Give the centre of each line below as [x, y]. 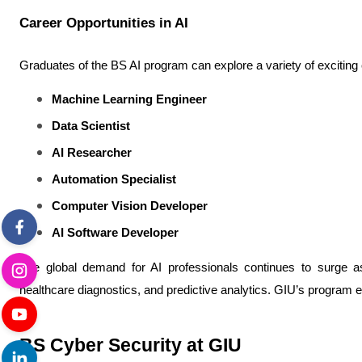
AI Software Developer [115, 233]
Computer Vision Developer [130, 206]
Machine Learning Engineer [129, 99]
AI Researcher [92, 153]
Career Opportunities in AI [104, 23]
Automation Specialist [114, 179]
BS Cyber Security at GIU [130, 345]
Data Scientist [91, 126]
